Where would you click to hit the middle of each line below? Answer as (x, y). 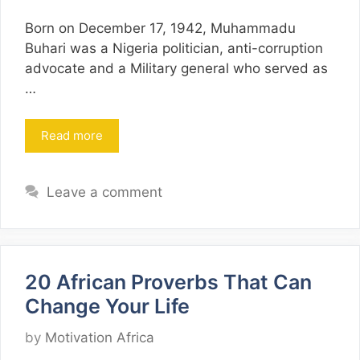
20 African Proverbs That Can (168, 282)
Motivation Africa (100, 337)
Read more (72, 136)
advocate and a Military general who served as (176, 68)
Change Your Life (107, 307)
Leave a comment (105, 192)
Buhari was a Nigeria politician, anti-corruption (174, 48)
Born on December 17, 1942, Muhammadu (160, 28)
